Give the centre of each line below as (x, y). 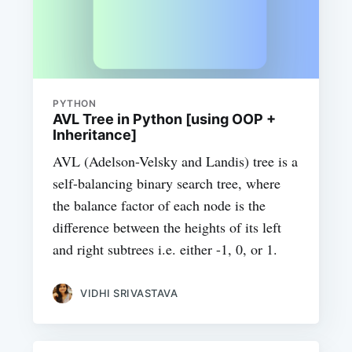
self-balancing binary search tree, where (167, 183)
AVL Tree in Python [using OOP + (165, 119)
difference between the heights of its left (167, 227)
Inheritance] (95, 134)
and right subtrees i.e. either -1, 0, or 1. (165, 249)
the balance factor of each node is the (159, 205)
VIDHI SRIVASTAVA (129, 293)
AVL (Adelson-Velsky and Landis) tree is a (176, 161)
